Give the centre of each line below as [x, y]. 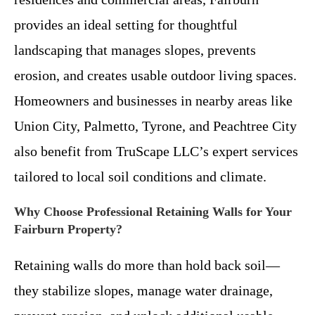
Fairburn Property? [68, 230]
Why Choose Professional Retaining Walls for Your [153, 212]
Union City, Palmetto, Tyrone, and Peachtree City [155, 126]
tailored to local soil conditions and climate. [140, 177]
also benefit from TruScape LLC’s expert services [156, 152]
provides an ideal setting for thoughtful [126, 25]
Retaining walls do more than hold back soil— [147, 265]
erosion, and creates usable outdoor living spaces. [155, 76]
